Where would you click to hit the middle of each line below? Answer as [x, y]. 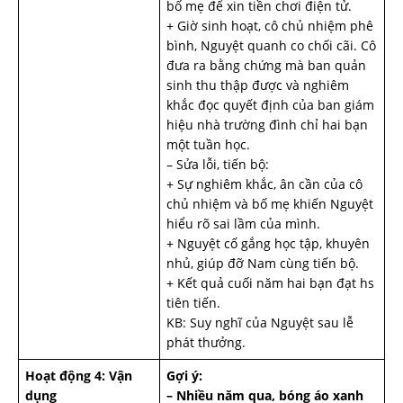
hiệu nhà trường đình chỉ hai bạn [267, 125]
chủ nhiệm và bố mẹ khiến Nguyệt [270, 204]
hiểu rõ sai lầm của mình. [243, 224]
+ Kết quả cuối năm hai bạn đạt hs [270, 283]
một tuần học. [208, 144]
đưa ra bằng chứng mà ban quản [266, 65]
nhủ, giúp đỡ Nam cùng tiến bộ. [263, 263]
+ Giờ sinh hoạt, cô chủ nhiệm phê [270, 26]
